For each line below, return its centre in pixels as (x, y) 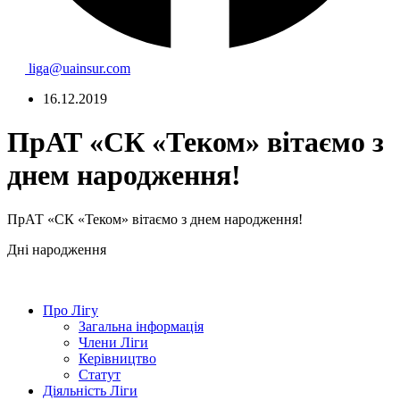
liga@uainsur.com (79, 68)
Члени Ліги (113, 342)
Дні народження (57, 249)
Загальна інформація (141, 326)
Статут (100, 374)
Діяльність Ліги (90, 390)
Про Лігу (71, 310)
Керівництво (117, 358)
